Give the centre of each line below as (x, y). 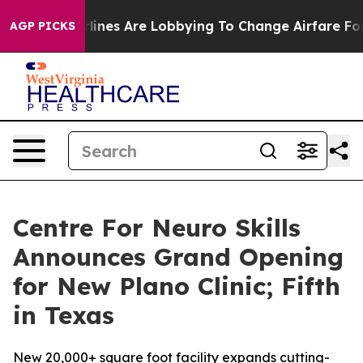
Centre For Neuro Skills (157, 228)
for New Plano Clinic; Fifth (177, 286)
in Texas (68, 315)
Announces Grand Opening (178, 257)
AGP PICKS (43, 26)
